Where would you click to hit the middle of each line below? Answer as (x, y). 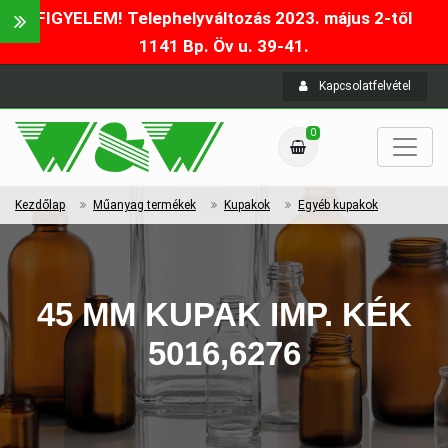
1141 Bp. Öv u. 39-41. (224, 46)
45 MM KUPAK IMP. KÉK (224, 314)
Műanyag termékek (144, 205)
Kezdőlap (40, 205)
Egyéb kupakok (338, 205)
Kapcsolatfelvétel (363, 86)
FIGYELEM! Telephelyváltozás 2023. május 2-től (224, 18)
